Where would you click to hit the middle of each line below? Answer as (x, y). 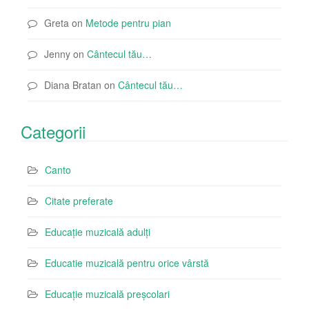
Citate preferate (79, 200)
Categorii (53, 131)
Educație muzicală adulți (98, 231)
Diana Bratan (73, 84)
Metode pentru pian (128, 22)
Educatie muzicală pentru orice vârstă (127, 262)
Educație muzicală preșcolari (107, 293)
